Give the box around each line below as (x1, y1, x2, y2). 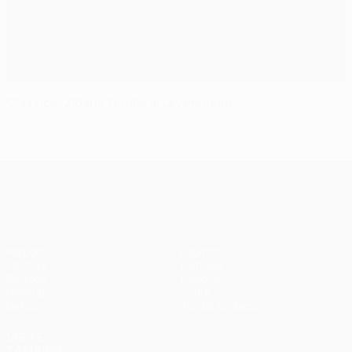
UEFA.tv (6, 257, 46, 273)
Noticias (181, 257, 222, 273)
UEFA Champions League (132, 163, 275, 181)
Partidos (6, 244, 48, 259)
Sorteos (6, 270, 46, 286)
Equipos (181, 244, 220, 259)
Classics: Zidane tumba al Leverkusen (6, 93, 233, 111)
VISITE (6, 328, 43, 346)
